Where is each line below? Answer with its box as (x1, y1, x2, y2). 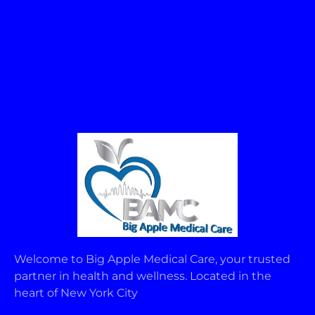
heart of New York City (14, 285, 138, 300)
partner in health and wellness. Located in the (14, 269, 271, 283)
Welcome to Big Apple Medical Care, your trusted (14, 252, 290, 266)
